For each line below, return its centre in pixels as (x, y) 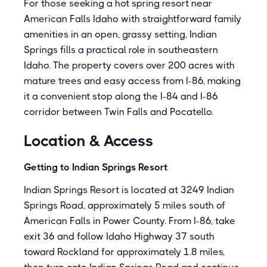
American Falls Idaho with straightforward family (133, 19)
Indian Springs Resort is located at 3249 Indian (129, 190)
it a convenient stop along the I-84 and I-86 (121, 96)
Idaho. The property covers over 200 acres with (129, 65)
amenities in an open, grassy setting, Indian (120, 34)
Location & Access (89, 141)
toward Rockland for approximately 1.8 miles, (124, 252)
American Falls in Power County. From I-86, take (130, 221)
